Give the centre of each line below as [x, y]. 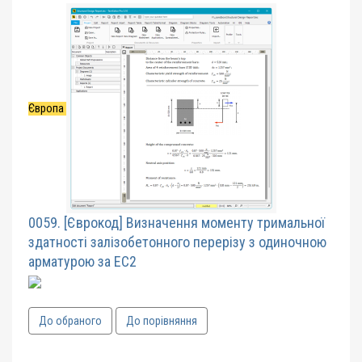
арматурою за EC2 [82, 261]
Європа [47, 108]
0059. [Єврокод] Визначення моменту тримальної [177, 222]
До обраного [70, 320]
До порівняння [162, 320]
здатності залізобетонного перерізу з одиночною [177, 242]
